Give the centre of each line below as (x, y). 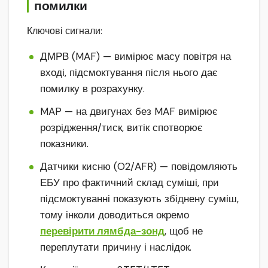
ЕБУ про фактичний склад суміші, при (130, 182)
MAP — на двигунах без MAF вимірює (129, 111)
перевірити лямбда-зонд (102, 231)
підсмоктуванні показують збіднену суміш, (139, 198)
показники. (64, 143)
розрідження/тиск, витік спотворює (121, 127)
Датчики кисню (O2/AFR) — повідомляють (139, 166)
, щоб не (184, 231)
